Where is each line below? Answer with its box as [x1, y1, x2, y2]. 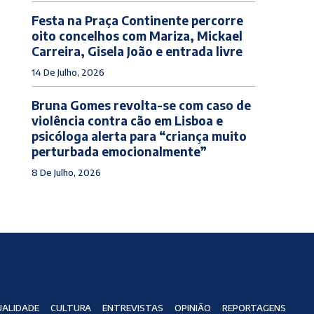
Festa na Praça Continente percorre [31, 12, 243, 28]
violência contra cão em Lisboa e [31, 112, 223, 128]
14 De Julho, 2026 [31, 66, 104, 78]
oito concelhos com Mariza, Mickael [31, 27, 243, 43]
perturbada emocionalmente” [31, 143, 207, 159]
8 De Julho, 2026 [31, 166, 101, 178]
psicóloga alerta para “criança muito [31, 128, 247, 144]
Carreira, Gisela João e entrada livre [31, 43, 243, 59]
